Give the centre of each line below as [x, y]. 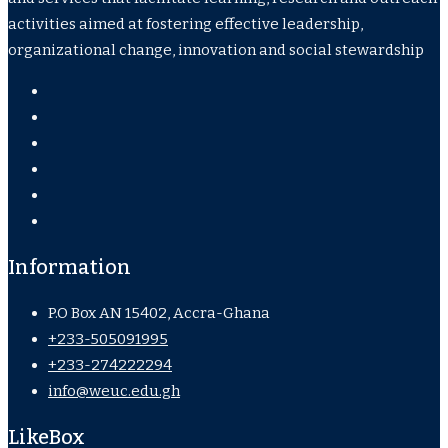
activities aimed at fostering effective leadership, [185, 24]
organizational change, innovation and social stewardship [216, 50]
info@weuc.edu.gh [114, 391]
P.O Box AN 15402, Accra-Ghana [159, 313]
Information [69, 267]
